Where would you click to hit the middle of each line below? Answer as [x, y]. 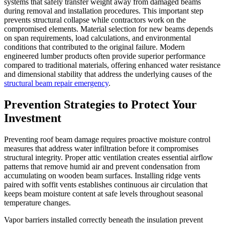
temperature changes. [37, 202]
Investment [33, 118]
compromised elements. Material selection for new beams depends [108, 29]
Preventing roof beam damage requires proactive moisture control [107, 139]
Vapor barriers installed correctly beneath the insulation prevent [103, 219]
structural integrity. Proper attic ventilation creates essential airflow [108, 157]
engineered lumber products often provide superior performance [105, 56]
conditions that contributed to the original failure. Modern [94, 47]
